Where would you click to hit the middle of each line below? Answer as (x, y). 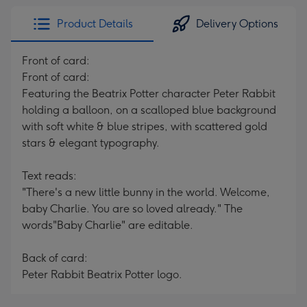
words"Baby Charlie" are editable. (108, 225)
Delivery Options (237, 24)
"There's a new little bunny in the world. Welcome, (146, 192)
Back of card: (55, 258)
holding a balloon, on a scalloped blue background (149, 110)
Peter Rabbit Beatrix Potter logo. (102, 274)
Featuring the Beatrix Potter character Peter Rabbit (149, 94)
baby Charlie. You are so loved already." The (132, 209)
